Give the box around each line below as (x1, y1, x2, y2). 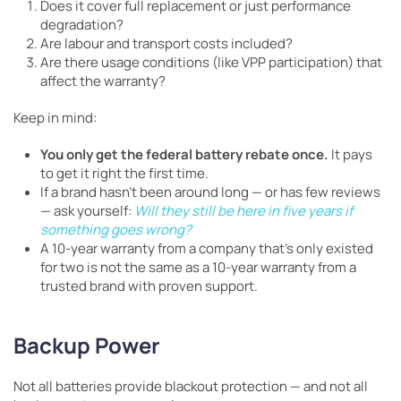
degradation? (40, 15, 124, 35)
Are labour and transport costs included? (40, 34, 293, 54)
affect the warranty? (40, 72, 166, 91)
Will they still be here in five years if (134, 201, 353, 221)
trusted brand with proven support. (40, 277, 258, 296)
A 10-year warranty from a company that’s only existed (40, 239, 373, 259)
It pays (328, 145, 372, 165)
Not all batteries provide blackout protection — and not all (13, 377, 368, 397)
